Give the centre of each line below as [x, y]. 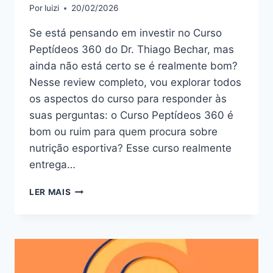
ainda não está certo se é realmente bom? [133, 66]
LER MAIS [50, 192]
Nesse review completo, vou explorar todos [135, 83]
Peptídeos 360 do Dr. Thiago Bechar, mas [132, 50]
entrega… [52, 165]
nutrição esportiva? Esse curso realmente [130, 148]
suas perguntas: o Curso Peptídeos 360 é [131, 115]
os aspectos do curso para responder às [128, 99]
